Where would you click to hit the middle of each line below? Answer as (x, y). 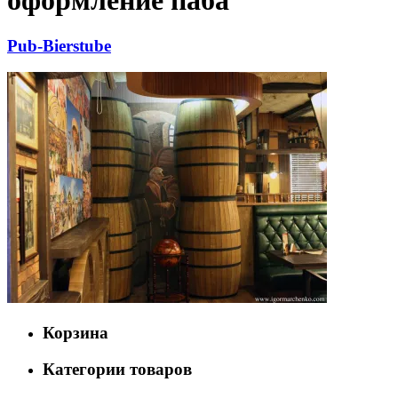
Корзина (76, 333)
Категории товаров (117, 369)
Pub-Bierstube (59, 45)
